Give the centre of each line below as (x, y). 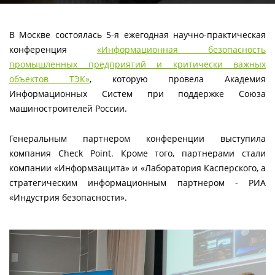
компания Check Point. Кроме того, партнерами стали (137, 153)
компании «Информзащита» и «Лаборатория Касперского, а (137, 168)
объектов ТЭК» (49, 79)
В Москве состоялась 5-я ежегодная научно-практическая (137, 34)
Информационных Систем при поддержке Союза (137, 93)
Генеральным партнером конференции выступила (137, 138)
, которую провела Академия (177, 79)
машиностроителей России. (68, 108)
